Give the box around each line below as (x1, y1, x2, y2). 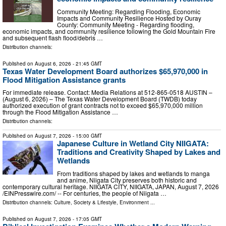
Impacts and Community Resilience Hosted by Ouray (57, 13, 201, 22)
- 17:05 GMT (71, 215, 102, 222)
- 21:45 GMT (71, 60, 102, 67)
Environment (120, 198, 149, 206)
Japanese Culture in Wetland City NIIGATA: (57, 138, 209, 149)
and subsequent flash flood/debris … (3, 33, 103, 42)
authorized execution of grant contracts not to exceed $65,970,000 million (3, 101, 203, 110)
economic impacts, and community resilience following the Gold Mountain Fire (3, 26, 215, 35)
